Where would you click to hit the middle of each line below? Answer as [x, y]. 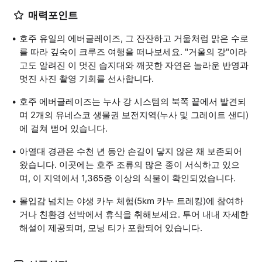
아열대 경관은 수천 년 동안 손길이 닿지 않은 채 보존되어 [131, 151]
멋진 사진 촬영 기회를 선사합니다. [87, 79]
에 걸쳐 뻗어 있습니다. [63, 128]
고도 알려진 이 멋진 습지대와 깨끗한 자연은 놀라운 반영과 [134, 65]
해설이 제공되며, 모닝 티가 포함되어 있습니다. [111, 228]
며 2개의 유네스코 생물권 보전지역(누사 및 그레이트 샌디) [134, 115]
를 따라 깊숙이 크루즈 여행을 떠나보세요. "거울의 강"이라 [133, 52]
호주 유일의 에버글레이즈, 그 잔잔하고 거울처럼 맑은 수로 [134, 38]
